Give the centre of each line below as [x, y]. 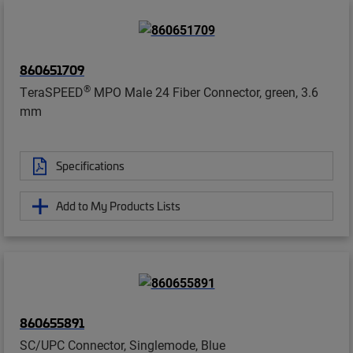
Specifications [90, 166]
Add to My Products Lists [118, 206]
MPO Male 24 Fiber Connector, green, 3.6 [204, 92]
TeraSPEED [52, 92]
